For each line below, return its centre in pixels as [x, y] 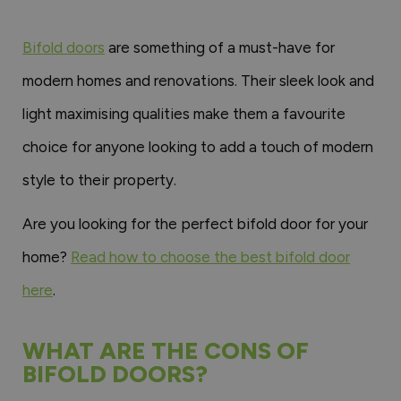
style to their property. [99, 179]
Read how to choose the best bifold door [210, 256]
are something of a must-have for [220, 47]
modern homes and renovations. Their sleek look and [198, 80]
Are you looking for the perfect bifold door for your [195, 223]
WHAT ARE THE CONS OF [166, 350]
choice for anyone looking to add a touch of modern [198, 146]
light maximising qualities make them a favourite [184, 113]
